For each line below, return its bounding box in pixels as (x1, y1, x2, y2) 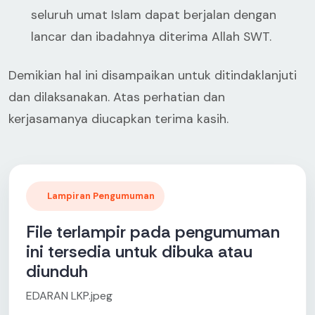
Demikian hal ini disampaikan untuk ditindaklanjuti (8, 67, 297, 83)
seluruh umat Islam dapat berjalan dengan (31, 7, 276, 22)
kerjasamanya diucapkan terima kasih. (8, 111, 229, 127)
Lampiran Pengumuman (47, 190, 155, 202)
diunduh (26, 260, 88, 282)
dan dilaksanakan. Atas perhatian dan (8, 89, 225, 105)
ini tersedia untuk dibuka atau (26, 240, 252, 262)
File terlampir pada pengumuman (26, 221, 280, 243)
